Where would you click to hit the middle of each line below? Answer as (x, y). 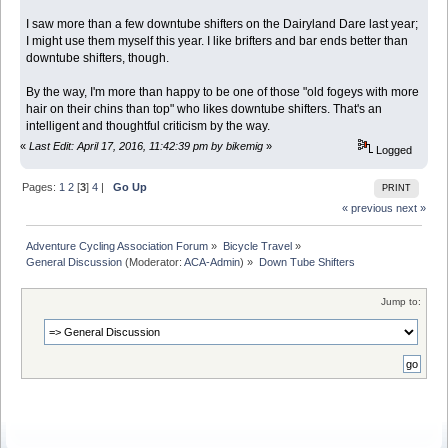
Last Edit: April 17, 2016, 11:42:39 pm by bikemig (146, 145)
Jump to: (401, 301)
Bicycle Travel (257, 245)
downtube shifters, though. (98, 57)
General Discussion (74, 261)
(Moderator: (153, 261)
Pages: (41, 186)
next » (410, 208)
